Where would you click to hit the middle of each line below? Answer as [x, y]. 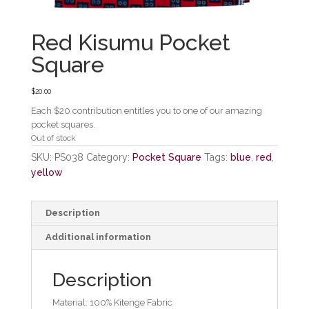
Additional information [98, 237]
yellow [47, 172]
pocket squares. [63, 124]
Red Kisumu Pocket [130, 43]
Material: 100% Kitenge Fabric [112, 302]
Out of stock [53, 138]
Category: [109, 157]
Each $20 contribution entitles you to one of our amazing [146, 110]
